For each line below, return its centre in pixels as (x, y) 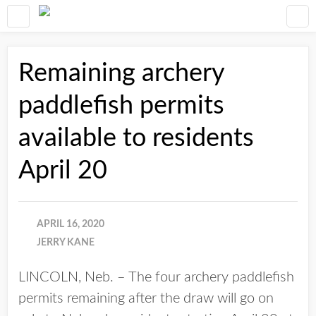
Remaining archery (121, 73)
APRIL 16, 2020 (71, 224)
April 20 (63, 171)
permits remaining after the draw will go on (146, 298)
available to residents (136, 138)
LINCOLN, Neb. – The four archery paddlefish (156, 277)
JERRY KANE (66, 243)
